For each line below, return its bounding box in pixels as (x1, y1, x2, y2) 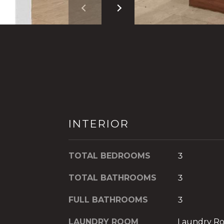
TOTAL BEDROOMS (68, 150, 150, 160)
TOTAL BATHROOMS (68, 172, 156, 182)
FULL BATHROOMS (68, 194, 148, 204)
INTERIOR (68, 117, 129, 130)
